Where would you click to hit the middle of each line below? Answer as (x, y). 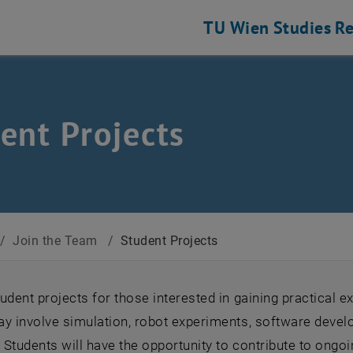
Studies (302, 28)
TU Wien (236, 28)
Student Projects (169, 241)
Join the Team (57, 241)
